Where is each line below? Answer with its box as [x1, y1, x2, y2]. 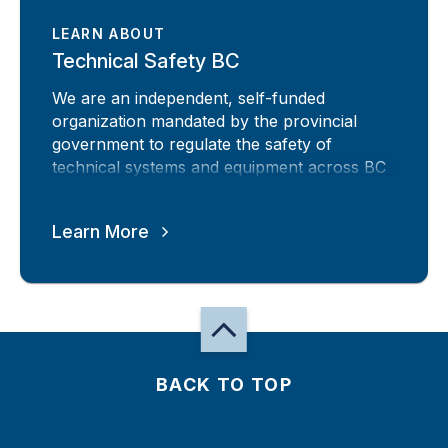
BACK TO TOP [155, 374, 293, 395]
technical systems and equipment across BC [52, 156, 386, 177]
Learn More [52, 221, 149, 242]
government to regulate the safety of [52, 133, 332, 154]
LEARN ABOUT [52, 25, 166, 42]
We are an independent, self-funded [52, 87, 325, 108]
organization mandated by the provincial [52, 110, 357, 131]
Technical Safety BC [52, 48, 240, 73]
